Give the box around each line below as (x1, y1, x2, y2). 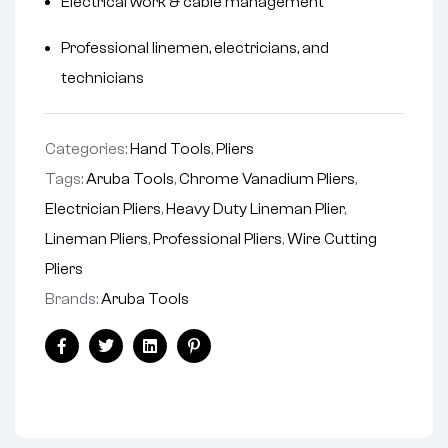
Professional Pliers (153, 230, 282, 249)
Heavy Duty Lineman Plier (166, 200, 344, 219)
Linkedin (148, 352, 207, 371)
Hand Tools (130, 140, 211, 159)
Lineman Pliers (45, 230, 148, 249)
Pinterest (192, 352, 258, 371)
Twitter (104, 352, 158, 371)
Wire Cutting (287, 230, 377, 249)
